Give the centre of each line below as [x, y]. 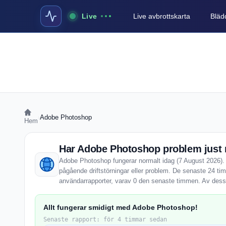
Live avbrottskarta [162, 16]
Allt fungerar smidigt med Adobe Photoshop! [121, 207]
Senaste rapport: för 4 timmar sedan [105, 219]
